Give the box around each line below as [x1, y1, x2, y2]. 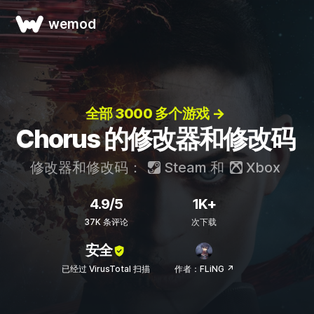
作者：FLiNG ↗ [174, 264, 234, 274]
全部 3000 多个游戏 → [85, 105, 225, 122]
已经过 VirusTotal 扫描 [62, 264, 150, 274]
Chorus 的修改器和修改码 [15, 123, 294, 154]
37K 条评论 [83, 217, 128, 227]
